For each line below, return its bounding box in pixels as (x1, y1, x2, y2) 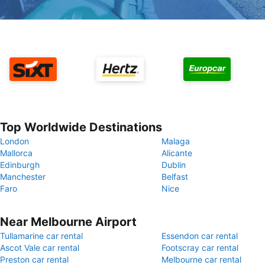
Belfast (161, 172, 188, 182)
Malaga (161, 136, 190, 146)
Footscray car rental (161, 243, 238, 253)
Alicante (161, 148, 192, 158)
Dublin (161, 160, 186, 170)
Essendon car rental (161, 231, 238, 241)
